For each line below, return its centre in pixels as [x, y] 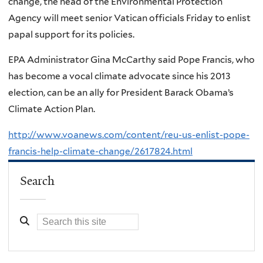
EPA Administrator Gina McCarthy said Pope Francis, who [131, 60]
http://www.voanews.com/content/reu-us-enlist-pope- [129, 134]
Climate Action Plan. [52, 109]
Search [38, 181]
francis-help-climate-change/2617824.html [100, 151]
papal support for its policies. [71, 34]
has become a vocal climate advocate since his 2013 [119, 76]
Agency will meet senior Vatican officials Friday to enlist [129, 18]
